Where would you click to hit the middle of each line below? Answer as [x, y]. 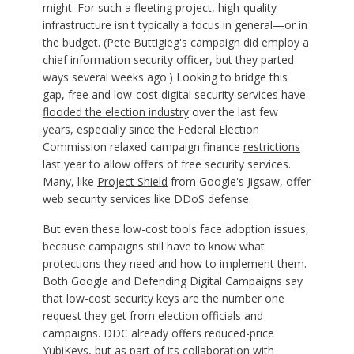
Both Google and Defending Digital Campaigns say [172, 281]
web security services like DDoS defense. [147, 198]
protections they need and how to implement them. [174, 263]
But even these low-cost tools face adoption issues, [175, 228]
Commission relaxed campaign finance [143, 146]
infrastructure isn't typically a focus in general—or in [175, 24]
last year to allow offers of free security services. [166, 164]
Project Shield [132, 181]
